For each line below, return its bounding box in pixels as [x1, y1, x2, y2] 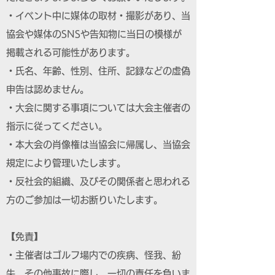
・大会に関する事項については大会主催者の [6, 103, 190, 112]
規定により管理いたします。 [6, 158, 126, 168]
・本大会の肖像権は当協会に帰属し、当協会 [6, 140, 190, 149]
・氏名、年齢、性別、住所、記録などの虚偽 [6, 66, 190, 76]
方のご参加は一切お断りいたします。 [6, 195, 163, 204]
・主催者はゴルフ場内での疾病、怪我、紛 [6, 250, 181, 260]
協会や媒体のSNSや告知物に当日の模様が [6, 29, 182, 39]
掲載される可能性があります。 [6, 48, 135, 57]
